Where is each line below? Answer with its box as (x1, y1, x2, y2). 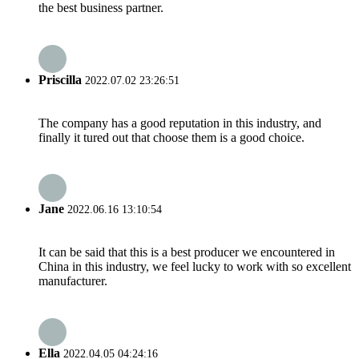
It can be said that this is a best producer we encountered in (38, 245, 335, 260)
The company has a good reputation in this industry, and (38, 115, 321, 130)
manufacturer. (38, 274, 107, 288)
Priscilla (38, 72, 82, 87)
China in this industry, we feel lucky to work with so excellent (38, 260, 351, 274)
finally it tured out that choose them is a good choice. (38, 130, 305, 144)
